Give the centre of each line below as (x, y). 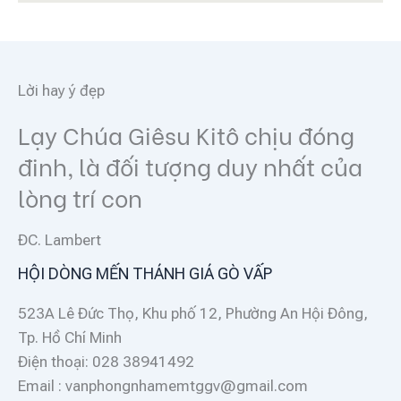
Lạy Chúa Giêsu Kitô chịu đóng (186, 134)
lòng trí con (80, 197)
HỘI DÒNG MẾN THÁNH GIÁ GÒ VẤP (145, 273)
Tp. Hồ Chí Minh (70, 337)
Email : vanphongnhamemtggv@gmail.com (163, 385)
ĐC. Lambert (60, 239)
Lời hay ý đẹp (61, 90)
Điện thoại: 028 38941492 (106, 361)
